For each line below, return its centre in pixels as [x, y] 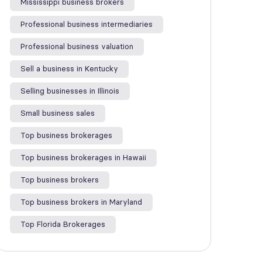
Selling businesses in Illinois [70, 91]
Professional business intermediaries [87, 24]
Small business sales [58, 113]
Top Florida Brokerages [63, 224]
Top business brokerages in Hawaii [83, 158]
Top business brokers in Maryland [81, 202]
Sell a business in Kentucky [69, 69]
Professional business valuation [77, 46]
